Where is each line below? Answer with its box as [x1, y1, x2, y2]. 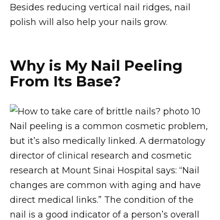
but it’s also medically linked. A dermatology [10, 135, 205, 146]
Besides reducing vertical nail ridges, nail [10, 1, 191, 13]
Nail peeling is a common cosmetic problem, [10, 120, 208, 132]
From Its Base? [10, 73, 121, 90]
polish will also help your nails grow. [10, 16, 167, 27]
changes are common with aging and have [10, 179, 201, 191]
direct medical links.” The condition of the [10, 194, 193, 205]
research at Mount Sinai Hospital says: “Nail [10, 165, 199, 176]
